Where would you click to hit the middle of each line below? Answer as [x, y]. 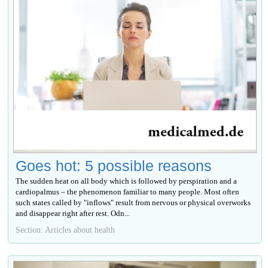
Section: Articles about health [66, 229]
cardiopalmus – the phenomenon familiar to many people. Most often [128, 191]
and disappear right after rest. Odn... [73, 213]
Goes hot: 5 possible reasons [114, 165]
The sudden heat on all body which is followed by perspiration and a [127, 181]
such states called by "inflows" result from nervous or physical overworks [133, 202]
